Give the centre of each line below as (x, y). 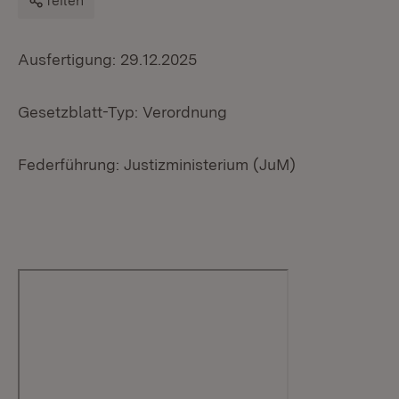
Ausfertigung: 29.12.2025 (107, 59)
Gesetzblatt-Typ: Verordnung (122, 112)
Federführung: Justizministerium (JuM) (157, 164)
